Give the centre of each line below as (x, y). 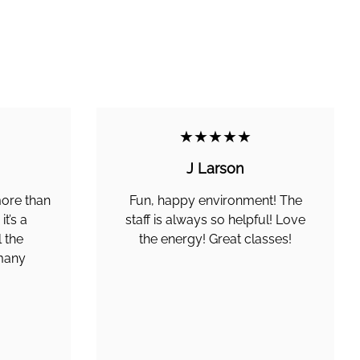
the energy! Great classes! (215, 239)
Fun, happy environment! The (215, 200)
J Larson (215, 168)
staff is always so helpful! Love (215, 220)
